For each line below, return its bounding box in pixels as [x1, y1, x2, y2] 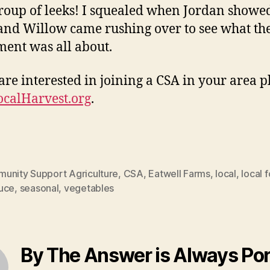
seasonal [19, 182, 59, 195]
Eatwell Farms [148, 168, 210, 180]
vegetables [63, 182, 115, 195]
